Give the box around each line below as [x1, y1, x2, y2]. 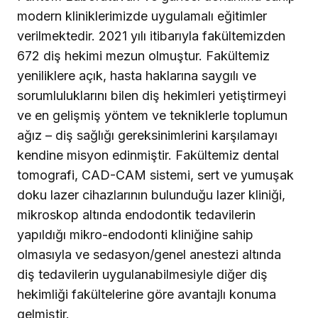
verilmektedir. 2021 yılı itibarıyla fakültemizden [17, 28, 285, 43]
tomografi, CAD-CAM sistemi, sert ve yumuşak [17, 167, 294, 182]
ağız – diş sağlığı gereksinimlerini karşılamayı [17, 127, 278, 143]
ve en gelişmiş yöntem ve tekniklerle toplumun [17, 107, 287, 123]
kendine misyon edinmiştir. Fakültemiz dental [17, 147, 279, 163]
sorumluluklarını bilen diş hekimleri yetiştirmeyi [17, 87, 286, 103]
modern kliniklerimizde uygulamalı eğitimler [17, 8, 267, 23]
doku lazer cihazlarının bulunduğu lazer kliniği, [17, 187, 285, 202]
